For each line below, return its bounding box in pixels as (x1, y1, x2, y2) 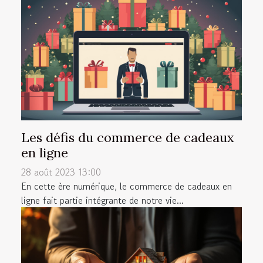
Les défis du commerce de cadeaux (21, 129, 234, 146)
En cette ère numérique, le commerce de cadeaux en (21, 179, 232, 194)
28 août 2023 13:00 (21, 165, 101, 180)
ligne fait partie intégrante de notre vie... (21, 193, 184, 208)
